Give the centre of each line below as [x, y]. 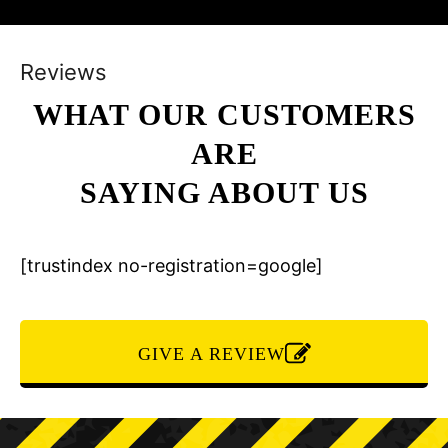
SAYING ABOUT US [224, 192]
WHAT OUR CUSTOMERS [224, 114]
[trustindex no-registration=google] [171, 265]
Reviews [63, 72]
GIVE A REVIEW [211, 354]
